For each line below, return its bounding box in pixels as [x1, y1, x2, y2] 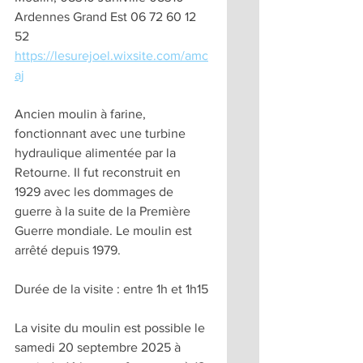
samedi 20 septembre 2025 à [15, 340, 184, 354]
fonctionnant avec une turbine [15, 126, 189, 140]
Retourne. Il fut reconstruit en [15, 164, 184, 179]
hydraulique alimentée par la [15, 145, 179, 160]
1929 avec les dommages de [15, 184, 177, 199]
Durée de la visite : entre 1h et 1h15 [15, 281, 208, 296]
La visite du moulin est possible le [15, 320, 208, 335]
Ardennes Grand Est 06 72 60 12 [15, 9, 199, 23]
